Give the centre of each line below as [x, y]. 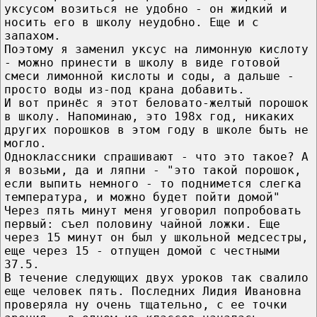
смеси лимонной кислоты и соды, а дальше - [149, 76]
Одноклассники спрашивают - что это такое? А [156, 156]
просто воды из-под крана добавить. [125, 89]
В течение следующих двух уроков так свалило [156, 277]
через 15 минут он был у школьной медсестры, [156, 237]
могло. [25, 143]
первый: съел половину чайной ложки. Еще [142, 224]
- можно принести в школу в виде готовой [142, 62]
